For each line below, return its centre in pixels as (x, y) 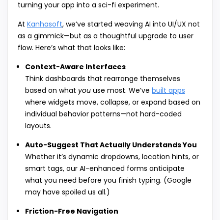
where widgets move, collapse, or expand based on (113, 102)
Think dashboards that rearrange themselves (103, 79)
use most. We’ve (121, 91)
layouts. (38, 126)
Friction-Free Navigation (72, 211)
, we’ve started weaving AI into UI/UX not (131, 24)
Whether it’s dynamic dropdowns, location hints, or (112, 157)
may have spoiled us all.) (68, 192)
